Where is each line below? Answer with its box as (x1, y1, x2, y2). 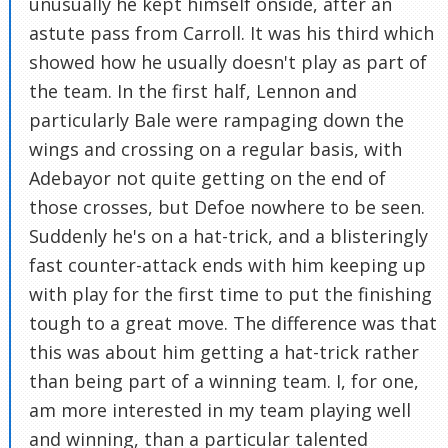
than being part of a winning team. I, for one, (29, 369, 419, 394)
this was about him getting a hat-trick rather (29, 340, 419, 365)
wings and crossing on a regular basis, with (29, 137, 402, 162)
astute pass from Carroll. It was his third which (29, 21, 434, 46)
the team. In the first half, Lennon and (29, 79, 357, 104)
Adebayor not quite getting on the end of (29, 166, 386, 191)
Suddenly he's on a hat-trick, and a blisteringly (29, 224, 428, 249)
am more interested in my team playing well (29, 398, 411, 423)
